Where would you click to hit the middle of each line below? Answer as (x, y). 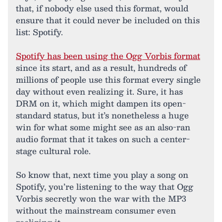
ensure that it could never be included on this (108, 20)
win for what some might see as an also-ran (103, 127)
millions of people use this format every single (108, 80)
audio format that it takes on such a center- (103, 139)
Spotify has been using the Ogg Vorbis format (108, 56)
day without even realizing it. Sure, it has (99, 92)
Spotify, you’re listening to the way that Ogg (105, 187)
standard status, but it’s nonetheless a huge (102, 115)
